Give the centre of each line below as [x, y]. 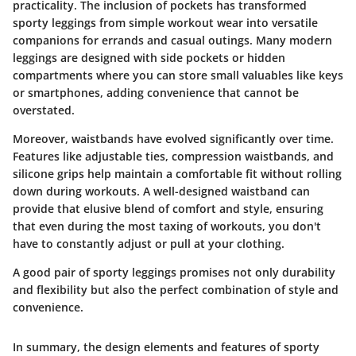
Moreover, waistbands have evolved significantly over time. [173, 139]
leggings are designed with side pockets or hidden [149, 58]
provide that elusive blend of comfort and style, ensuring [168, 209]
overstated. [44, 110]
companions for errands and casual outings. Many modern [172, 41]
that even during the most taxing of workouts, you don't [167, 226]
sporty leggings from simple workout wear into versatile [165, 23]
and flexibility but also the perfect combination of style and [176, 290]
